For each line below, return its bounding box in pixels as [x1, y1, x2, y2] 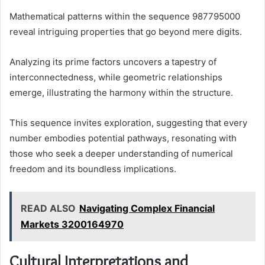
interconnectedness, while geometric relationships [9, 72, 222, 83]
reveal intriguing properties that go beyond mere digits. [9, 26, 242, 38]
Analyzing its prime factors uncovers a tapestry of [9, 56, 216, 68]
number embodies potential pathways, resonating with [9, 132, 237, 144]
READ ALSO [21, 202, 76, 215]
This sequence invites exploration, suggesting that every [9, 117, 247, 129]
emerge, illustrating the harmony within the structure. [9, 87, 233, 99]
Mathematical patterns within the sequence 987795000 [9, 11, 240, 22]
